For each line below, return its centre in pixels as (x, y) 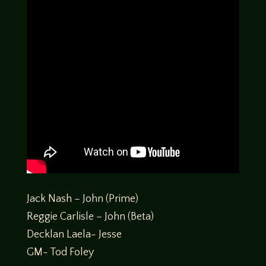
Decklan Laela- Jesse (74, 235)
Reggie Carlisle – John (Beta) (90, 217)
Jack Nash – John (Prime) (82, 199)
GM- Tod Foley (60, 252)
